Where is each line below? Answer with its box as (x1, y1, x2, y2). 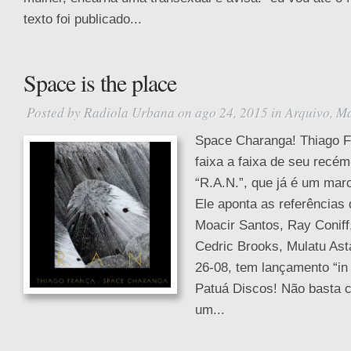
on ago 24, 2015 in (175, 103, 285, 121)
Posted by (27, 103, 84, 121)
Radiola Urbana (84, 103, 175, 121)
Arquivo (285, 103, 330, 121)
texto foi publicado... (24, 11, 142, 27)
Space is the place (24, 67, 176, 98)
